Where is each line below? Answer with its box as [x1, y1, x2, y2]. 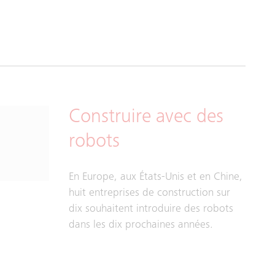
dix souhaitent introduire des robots [69, 204, 233, 215]
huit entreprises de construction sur [69, 188, 230, 199]
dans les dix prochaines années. [69, 220, 213, 231]
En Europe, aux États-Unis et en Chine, [69, 172, 242, 183]
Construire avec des [69, 108, 223, 128]
